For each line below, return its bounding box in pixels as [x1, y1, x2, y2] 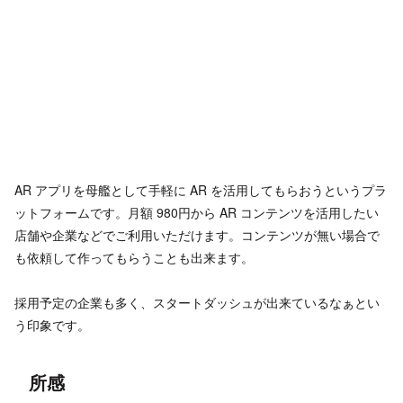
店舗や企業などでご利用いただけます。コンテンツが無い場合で [14, 225, 380, 244]
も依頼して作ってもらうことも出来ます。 [14, 247, 254, 266]
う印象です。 [14, 316, 90, 335]
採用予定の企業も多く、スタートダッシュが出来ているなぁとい [14, 293, 380, 312]
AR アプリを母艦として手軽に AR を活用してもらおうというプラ [14, 180, 387, 199]
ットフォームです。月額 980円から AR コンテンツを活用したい [14, 202, 379, 221]
